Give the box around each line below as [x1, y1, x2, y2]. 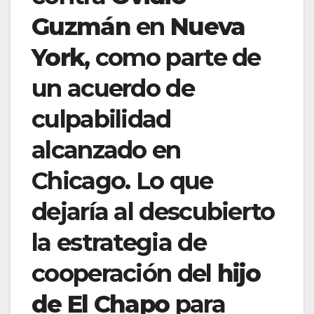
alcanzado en [32, 135, 181, 165]
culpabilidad [32, 104, 171, 134]
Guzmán [32, 11, 130, 41]
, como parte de [84, 42, 261, 72]
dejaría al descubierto [32, 196, 275, 226]
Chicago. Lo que [32, 165, 213, 196]
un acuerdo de [32, 73, 194, 103]
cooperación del [32, 258, 217, 288]
